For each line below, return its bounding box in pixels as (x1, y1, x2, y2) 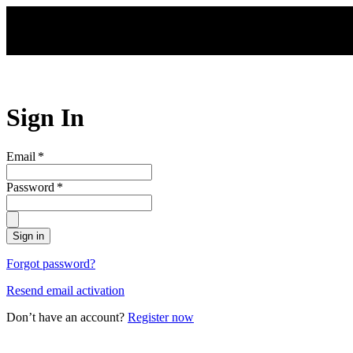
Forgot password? (6, 256, 95, 270)
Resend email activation (6, 283, 124, 297)
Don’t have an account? (6, 310, 128, 324)
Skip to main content (6, 6, 125, 22)
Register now (128, 310, 194, 324)
